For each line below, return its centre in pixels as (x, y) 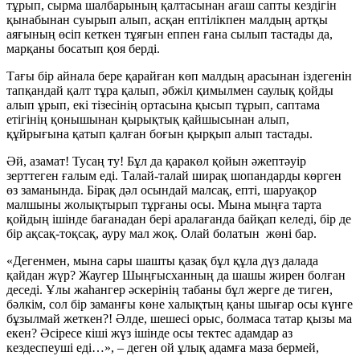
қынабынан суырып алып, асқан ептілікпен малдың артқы (167, 19)
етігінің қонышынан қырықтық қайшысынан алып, (148, 119)
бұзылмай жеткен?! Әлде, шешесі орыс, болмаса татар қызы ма (179, 318)
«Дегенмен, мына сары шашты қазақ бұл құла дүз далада (162, 260)
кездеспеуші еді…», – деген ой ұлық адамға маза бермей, (163, 347)
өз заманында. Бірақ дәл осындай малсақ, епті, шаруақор (162, 190)
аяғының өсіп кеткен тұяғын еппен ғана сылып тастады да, (170, 34)
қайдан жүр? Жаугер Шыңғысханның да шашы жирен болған (176, 275)
